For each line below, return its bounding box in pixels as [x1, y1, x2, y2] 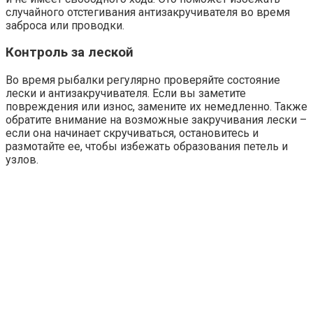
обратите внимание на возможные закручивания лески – [6, 113, 307, 127]
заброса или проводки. [6, 18, 124, 32]
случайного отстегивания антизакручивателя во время [6, 5, 290, 19]
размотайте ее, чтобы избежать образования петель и [6, 140, 288, 154]
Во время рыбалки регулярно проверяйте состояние [6, 73, 280, 87]
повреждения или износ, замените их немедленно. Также [6, 100, 307, 114]
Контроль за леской [6, 45, 133, 61]
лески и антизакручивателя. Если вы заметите [6, 87, 246, 101]
